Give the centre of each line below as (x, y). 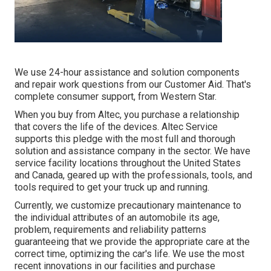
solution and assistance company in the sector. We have (132, 151)
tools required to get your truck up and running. (112, 188)
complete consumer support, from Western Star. (116, 97)
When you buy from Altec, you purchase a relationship (127, 115)
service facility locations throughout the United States (128, 163)
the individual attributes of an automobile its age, (117, 218)
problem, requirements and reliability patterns (110, 230)
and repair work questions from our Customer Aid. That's (133, 85)
